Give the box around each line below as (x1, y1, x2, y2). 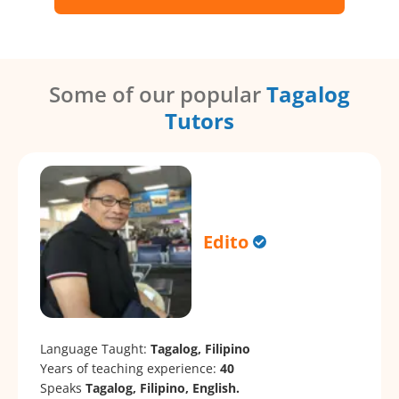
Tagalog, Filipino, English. (85, 379, 240, 396)
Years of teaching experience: (40, 359, 220, 377)
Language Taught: (40, 339, 151, 357)
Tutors (165, 106, 234, 136)
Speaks (40, 379, 85, 396)
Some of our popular (49, 79, 266, 110)
